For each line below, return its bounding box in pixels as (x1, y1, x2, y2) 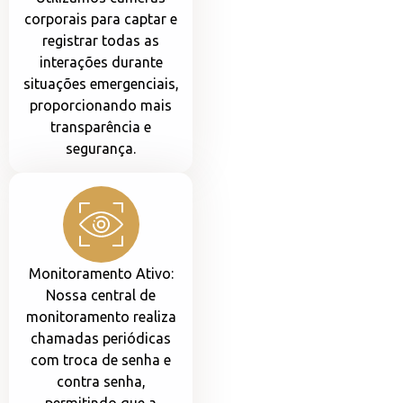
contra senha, (56, 373, 146, 390)
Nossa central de (46, 287, 156, 304)
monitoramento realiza (25, 309, 176, 326)
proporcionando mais (30, 97, 172, 114)
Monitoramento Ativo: (28, 265, 174, 282)
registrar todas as (42, 32, 159, 49)
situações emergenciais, (22, 76, 179, 93)
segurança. (66, 140, 136, 157)
